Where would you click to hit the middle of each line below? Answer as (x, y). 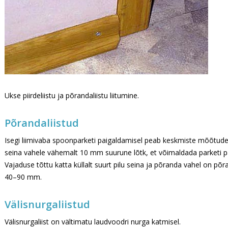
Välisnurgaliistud (47, 204)
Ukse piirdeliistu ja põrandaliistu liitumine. (72, 95)
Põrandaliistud (42, 123)
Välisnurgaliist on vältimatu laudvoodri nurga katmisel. (93, 222)
